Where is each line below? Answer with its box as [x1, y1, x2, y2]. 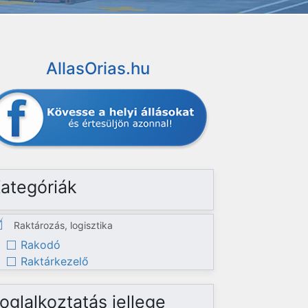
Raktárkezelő [21, 254, 89, 268]
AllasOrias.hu [46, 58, 151, 78]
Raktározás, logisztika [14, 219, 113, 231]
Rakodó [21, 238, 61, 252]
